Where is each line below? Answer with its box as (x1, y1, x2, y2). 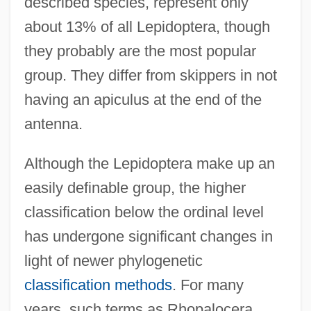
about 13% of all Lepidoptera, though (24, 17, 270, 35)
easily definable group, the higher (24, 178, 246, 196)
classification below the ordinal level (24, 203, 264, 221)
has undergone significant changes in (24, 227, 273, 245)
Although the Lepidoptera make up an (24, 154, 275, 172)
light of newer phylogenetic (24, 251, 203, 269)
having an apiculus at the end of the (24, 90, 262, 108)
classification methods (24, 276, 172, 294)
